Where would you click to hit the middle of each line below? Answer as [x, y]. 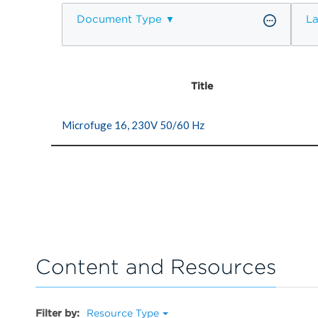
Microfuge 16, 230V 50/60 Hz [133, 125]
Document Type [119, 19]
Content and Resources [156, 267]
